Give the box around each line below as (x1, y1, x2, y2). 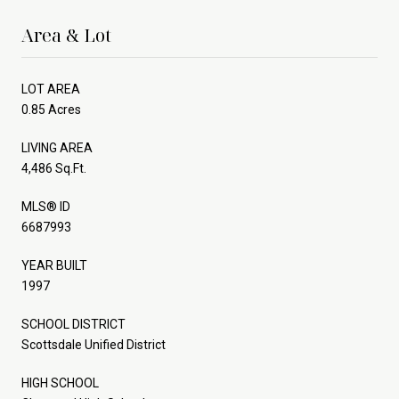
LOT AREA (21, 81, 80, 96)
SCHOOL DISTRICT (21, 316, 126, 331)
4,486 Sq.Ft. (21, 160, 86, 175)
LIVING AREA (21, 140, 93, 155)
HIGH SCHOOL (21, 375, 99, 390)
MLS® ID (21, 199, 70, 214)
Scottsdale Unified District (21, 337, 166, 352)
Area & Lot (21, 22, 111, 47)
